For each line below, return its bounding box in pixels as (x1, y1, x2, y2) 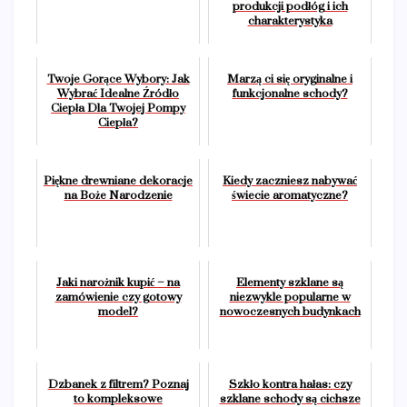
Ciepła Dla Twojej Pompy (51, 100, 185, 115)
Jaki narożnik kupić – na (56, 274, 180, 290)
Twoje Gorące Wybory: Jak (46, 71, 190, 86)
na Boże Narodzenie (64, 187, 173, 203)
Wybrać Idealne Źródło (57, 85, 179, 101)
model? (98, 303, 138, 319)
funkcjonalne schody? (232, 85, 348, 101)
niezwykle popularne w (229, 289, 351, 304)
